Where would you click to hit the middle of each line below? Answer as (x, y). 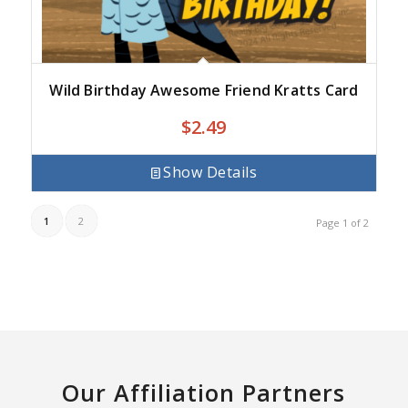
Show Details (210, 173)
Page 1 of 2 (343, 222)
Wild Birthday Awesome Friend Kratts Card (204, 90)
